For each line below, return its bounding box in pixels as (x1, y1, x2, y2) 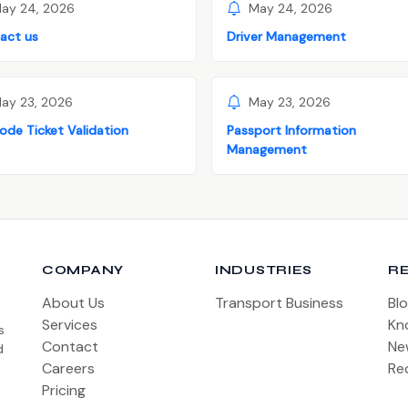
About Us (42, 292, 105, 312)
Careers (42, 358, 95, 378)
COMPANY (42, 261, 124, 278)
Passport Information (227, 121, 356, 138)
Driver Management (227, 27, 346, 45)
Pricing (42, 380, 86, 400)
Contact (42, 336, 98, 356)
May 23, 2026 (249, 94, 331, 111)
